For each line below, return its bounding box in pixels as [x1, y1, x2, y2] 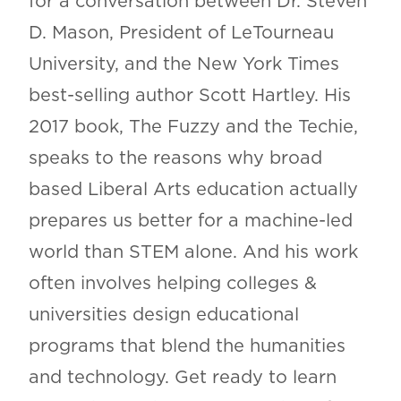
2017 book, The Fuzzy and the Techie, [28, 117, 358, 136]
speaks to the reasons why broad [28, 149, 322, 167]
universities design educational [28, 305, 299, 324]
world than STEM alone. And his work [28, 243, 358, 261]
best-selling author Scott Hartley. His [28, 86, 351, 105]
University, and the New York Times [28, 55, 339, 73]
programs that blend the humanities [28, 337, 346, 355]
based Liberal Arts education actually [28, 180, 358, 199]
